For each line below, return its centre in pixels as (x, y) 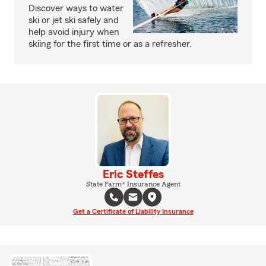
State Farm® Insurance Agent (133, 184)
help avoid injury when (74, 32)
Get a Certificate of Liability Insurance (133, 211)
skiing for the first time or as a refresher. (110, 44)
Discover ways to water (76, 8)
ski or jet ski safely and (74, 20)
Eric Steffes (133, 175)
